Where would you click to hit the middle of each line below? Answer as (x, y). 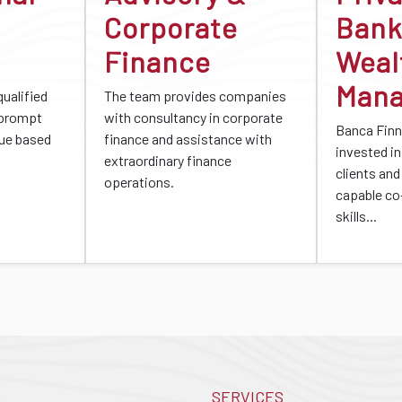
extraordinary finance (167, 160)
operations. (139, 182)
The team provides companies (195, 96)
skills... (357, 216)
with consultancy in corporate (193, 117)
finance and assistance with (188, 139)
